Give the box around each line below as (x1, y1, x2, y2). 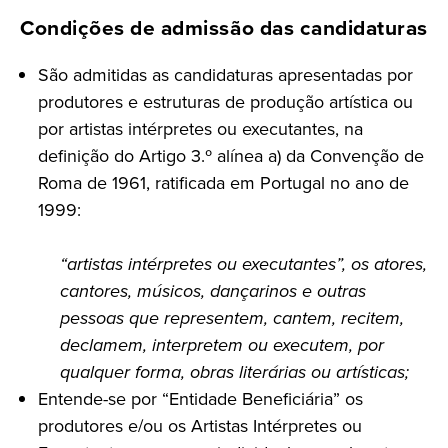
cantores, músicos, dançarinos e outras (60, 278, 366, 305)
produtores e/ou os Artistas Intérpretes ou (38, 413, 362, 440)
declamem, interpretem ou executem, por (60, 332, 384, 359)
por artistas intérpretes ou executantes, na (38, 116, 363, 143)
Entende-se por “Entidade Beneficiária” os (38, 386, 363, 413)
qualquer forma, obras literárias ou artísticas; (60, 359, 409, 386)
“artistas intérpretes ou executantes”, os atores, (60, 251, 427, 278)
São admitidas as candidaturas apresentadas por (38, 62, 413, 89)
